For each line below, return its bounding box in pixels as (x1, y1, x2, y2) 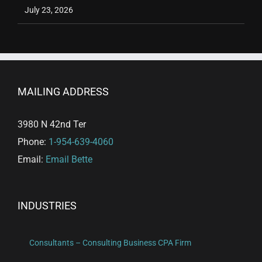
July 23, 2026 (25, 5, 73, 15)
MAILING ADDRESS (18, 85, 109, 98)
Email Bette (46, 153, 92, 165)
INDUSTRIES (18, 199, 77, 212)
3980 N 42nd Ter (18, 118, 86, 130)
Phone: (18, 136, 49, 147)
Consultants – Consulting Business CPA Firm (29, 237, 191, 247)
